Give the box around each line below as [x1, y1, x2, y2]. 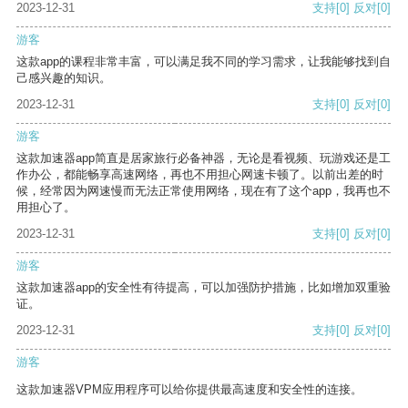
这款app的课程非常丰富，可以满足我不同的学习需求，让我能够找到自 [16, 55, 391, 69]
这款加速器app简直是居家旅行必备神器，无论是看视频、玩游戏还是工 [16, 151, 391, 166]
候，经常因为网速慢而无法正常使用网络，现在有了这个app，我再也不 [16, 184, 391, 199]
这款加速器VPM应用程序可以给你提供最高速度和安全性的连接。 [16, 382, 362, 397]
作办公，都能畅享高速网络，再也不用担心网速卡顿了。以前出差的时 [16, 168, 383, 182]
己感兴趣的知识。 [16, 71, 111, 86]
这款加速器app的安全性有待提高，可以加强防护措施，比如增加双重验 [16, 280, 391, 295]
